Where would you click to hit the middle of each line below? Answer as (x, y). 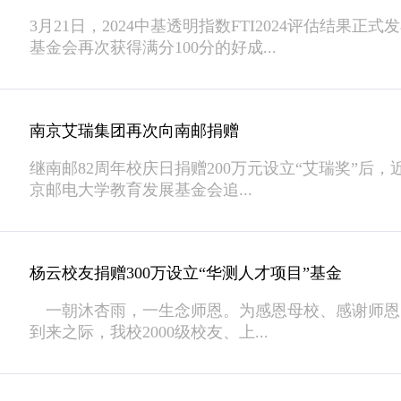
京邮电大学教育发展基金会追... (141, 190)
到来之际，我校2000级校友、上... (149, 332)
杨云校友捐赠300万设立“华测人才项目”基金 (186, 273)
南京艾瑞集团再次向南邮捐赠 (134, 131)
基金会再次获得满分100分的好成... (153, 47)
